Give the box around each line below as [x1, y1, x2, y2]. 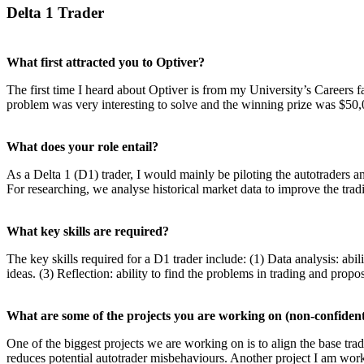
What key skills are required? [6, 224, 169, 239]
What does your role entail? [6, 140, 158, 154]
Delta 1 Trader [6, 4, 104, 22]
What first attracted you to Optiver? [6, 55, 205, 70]
